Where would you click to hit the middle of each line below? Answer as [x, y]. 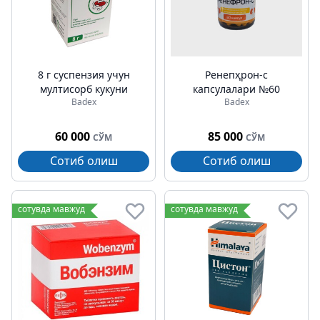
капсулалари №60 [236, 89]
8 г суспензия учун [84, 75]
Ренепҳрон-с [236, 75]
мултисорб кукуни [84, 89]
